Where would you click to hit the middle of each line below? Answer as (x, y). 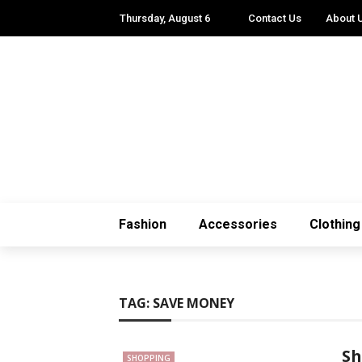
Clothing (335, 224)
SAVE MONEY (194, 303)
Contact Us (275, 18)
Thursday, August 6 (165, 18)
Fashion (143, 224)
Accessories (238, 224)
